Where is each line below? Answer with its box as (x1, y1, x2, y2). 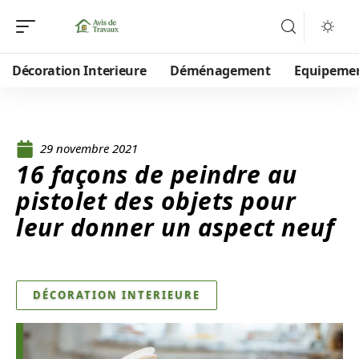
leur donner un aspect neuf (16, 211, 334, 244)
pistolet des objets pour (16, 184, 296, 217)
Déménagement (170, 62, 271, 79)
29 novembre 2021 (40, 140, 138, 156)
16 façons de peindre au (16, 158, 297, 191)
